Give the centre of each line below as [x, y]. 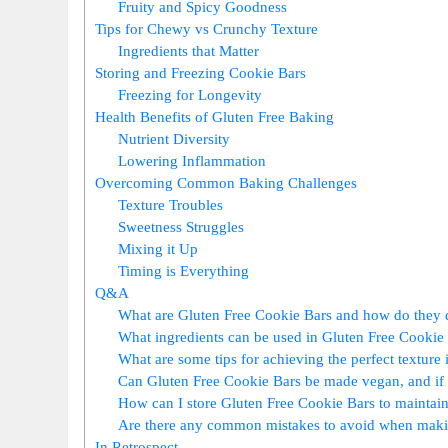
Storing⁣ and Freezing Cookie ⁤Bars [201, 72]
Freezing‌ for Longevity [190, 94]
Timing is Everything [183, 270]
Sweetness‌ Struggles [181, 226]
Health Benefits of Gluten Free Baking [215, 116]
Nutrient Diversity [174, 138]
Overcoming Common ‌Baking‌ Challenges [226, 182]
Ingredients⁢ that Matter [188, 50]
